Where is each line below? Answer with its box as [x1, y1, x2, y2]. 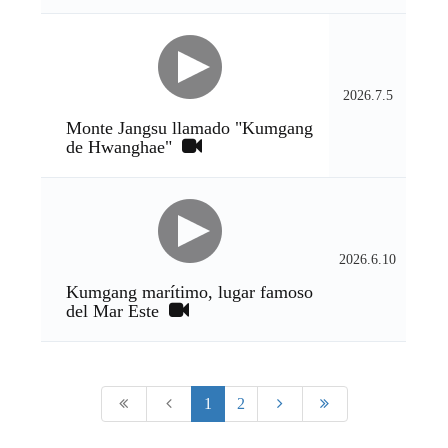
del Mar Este [66, 301, 170, 321]
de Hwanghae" [66, 137, 183, 157]
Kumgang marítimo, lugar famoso [66, 282, 314, 302]
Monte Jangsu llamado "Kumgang [66, 118, 314, 138]
